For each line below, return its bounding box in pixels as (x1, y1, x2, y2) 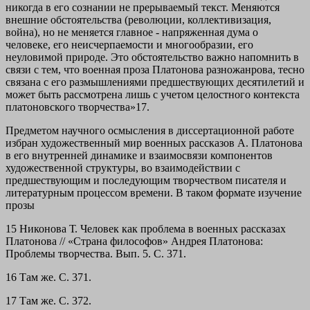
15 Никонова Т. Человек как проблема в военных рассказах (6, 223, 286, 235)
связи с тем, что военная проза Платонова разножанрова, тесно (6, 64, 304, 76)
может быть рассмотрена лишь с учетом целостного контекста (6, 89, 300, 101)
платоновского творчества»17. (6, 101, 149, 113)
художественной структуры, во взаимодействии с (6, 162, 240, 174)
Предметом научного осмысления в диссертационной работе (6, 125, 294, 137)
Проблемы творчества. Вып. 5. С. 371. (6, 248, 186, 260)
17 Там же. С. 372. (6, 295, 91, 307)
